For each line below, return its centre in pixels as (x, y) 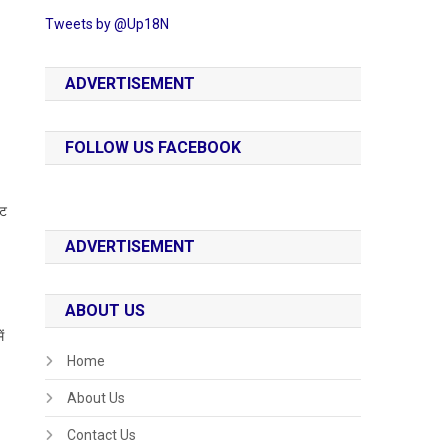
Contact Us (102, 434)
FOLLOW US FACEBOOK (153, 147)
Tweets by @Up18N (107, 23)
